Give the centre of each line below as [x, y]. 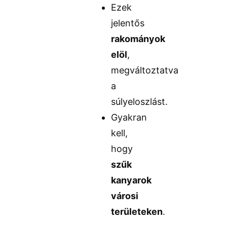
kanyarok [131, 180]
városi [125, 196]
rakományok [138, 39]
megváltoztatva [145, 70]
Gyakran [129, 118]
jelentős [128, 23]
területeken [137, 212]
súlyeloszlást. [140, 102]
